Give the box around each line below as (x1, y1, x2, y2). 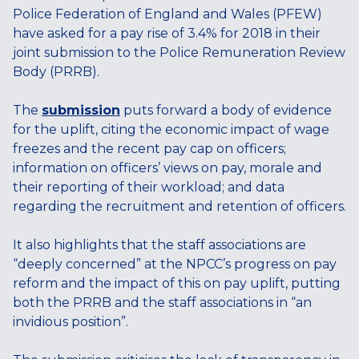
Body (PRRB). (13, 64, 99, 79)
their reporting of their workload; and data (13, 179, 284, 195)
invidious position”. (13, 314, 128, 329)
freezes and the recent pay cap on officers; (13, 141, 286, 156)
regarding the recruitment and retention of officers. (13, 199, 346, 214)
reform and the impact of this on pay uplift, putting (13, 276, 341, 291)
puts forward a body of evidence (120, 103, 332, 118)
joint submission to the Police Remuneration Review (13, 45, 345, 60)
